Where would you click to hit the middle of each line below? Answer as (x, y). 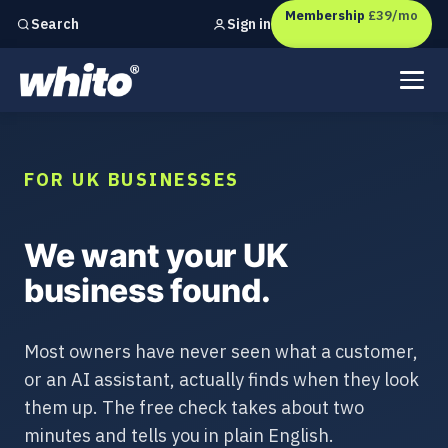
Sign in (249, 23)
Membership (325, 15)
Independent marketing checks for (130, 32)
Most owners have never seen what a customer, (221, 351)
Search (55, 24)
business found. (147, 290)
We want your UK (156, 255)
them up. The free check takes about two (194, 407)
